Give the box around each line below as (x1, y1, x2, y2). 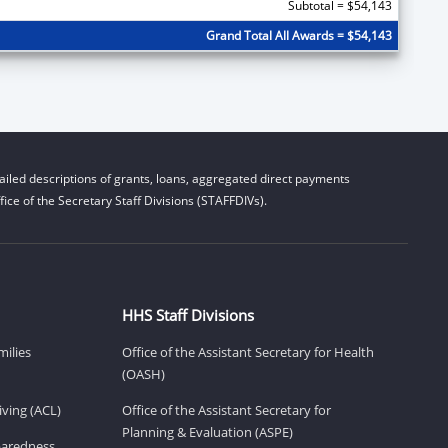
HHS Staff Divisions (122, 304, 254, 325)
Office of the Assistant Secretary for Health (122, 342, 374, 361)
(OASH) (122, 364, 165, 383)
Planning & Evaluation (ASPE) (122, 422, 293, 441)
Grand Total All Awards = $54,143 (205, 26, 392, 44)
